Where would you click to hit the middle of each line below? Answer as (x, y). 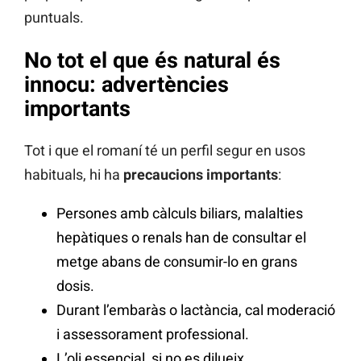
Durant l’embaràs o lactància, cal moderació (196, 310)
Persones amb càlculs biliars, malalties (180, 214)
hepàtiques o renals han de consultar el (181, 238)
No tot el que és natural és (152, 60)
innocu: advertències (127, 84)
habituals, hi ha (74, 175)
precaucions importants (201, 175)
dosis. (75, 286)
